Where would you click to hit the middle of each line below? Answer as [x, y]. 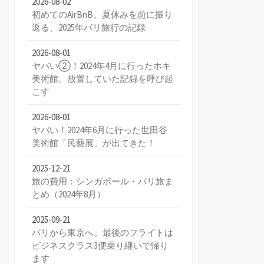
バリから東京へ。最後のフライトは [103, 232]
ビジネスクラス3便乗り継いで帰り [100, 245]
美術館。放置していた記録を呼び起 [103, 78]
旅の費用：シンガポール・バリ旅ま [103, 181]
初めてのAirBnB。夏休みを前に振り [102, 14]
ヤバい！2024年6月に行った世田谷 [100, 130]
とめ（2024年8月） [69, 194]
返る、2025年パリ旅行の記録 [89, 27]
